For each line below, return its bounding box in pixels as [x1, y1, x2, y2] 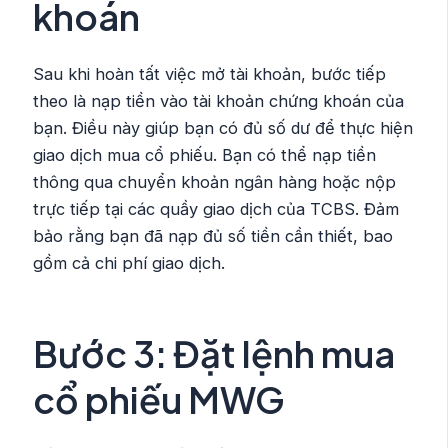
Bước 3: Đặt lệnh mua [33, 330, 396, 376]
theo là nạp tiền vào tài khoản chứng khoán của [33, 90, 405, 111]
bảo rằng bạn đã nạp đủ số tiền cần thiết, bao [33, 225, 394, 246]
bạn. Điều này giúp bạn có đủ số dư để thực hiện [33, 117, 414, 138]
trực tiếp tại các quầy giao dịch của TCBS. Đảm [33, 198, 400, 219]
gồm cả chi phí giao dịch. [33, 252, 226, 273]
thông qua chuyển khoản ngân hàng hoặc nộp [33, 171, 397, 192]
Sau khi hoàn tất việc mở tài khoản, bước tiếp [33, 63, 387, 84]
